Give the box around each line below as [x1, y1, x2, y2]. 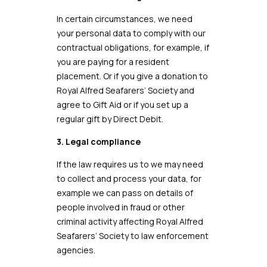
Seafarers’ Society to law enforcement [56, 230, 209, 241]
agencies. [56, 244, 95, 256]
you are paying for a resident [56, 56, 169, 67]
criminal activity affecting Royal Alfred [56, 216, 203, 227]
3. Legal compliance [56, 136, 141, 147]
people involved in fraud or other [56, 201, 185, 213]
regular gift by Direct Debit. [56, 113, 163, 125]
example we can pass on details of [56, 187, 193, 198]
